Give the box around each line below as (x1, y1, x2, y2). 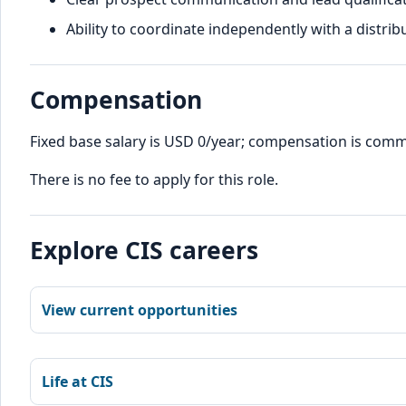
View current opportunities (42, 300, 237, 321)
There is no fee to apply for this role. (30, 169, 278, 189)
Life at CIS (42, 371, 113, 391)
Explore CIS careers (30, 233, 258, 266)
